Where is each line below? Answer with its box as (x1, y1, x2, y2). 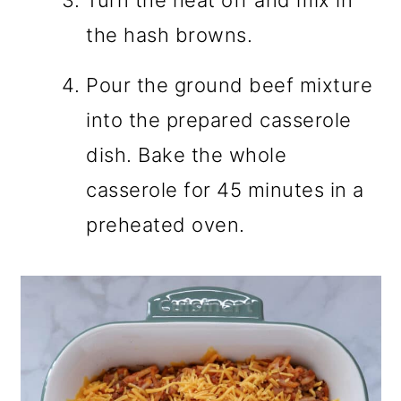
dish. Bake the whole (86, 142, 287, 166)
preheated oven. (86, 212, 245, 236)
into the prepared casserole (86, 107, 352, 132)
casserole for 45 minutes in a (86, 177, 364, 201)
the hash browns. (86, 22, 253, 47)
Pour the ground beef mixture (86, 73, 373, 97)
